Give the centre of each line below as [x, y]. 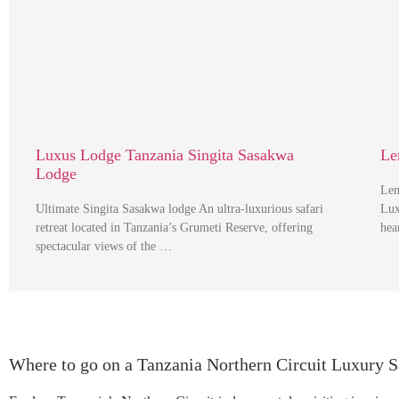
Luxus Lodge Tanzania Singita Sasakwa [165, 155]
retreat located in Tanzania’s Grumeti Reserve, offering [174, 228]
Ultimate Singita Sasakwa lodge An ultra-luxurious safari [179, 209]
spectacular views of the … [104, 247]
